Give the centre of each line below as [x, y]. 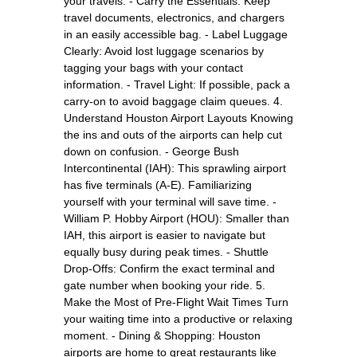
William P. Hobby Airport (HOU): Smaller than [177, 218]
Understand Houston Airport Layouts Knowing [178, 118]
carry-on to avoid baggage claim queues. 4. [173, 101]
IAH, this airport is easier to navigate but [165, 235]
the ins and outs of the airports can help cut [173, 134]
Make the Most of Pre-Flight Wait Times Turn [176, 302]
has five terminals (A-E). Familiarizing [158, 184]
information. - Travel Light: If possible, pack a [177, 84]
